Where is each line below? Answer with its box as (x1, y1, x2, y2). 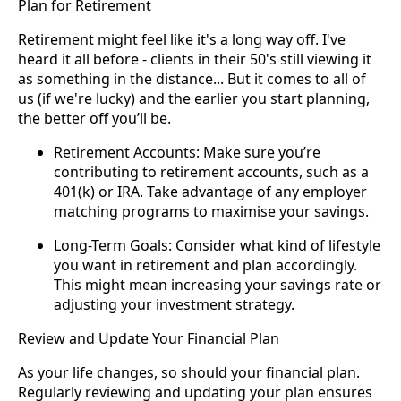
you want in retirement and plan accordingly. (54, 255, 357, 276)
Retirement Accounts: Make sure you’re (54, 142, 320, 163)
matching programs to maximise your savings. (54, 201, 369, 222)
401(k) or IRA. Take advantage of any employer (54, 182, 367, 202)
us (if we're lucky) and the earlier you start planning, (18, 89, 370, 109)
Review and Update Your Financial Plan (18, 328, 279, 349)
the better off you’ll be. (18, 108, 171, 129)
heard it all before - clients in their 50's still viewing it (18, 49, 371, 70)
